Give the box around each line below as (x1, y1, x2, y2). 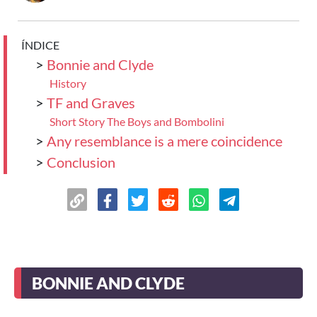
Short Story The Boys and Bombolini (50, 115, 224, 128)
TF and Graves (47, 94, 135, 111)
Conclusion (47, 154, 115, 171)
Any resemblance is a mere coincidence (47, 132, 282, 149)
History (50, 76, 86, 90)
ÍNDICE (21, 38, 59, 52)
